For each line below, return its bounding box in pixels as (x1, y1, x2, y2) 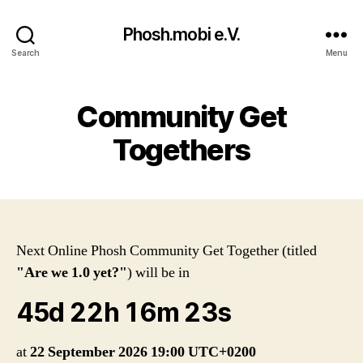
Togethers (113, 132, 250, 168)
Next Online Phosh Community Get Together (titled (16, 241, 317, 260)
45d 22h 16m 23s (16, 297, 232, 328)
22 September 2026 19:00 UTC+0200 (30, 343, 256, 361)
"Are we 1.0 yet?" (16, 263, 127, 282)
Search (11, 47, 40, 58)
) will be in (127, 263, 190, 282)
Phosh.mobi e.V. (122, 23, 241, 45)
